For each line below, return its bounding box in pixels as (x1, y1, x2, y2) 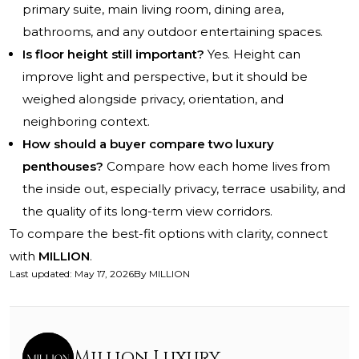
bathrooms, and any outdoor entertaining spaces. (22, 24, 323, 40)
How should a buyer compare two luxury (22, 136, 274, 152)
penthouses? (22, 159, 103, 175)
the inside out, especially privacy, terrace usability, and (22, 181, 345, 197)
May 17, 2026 (75, 268, 134, 280)
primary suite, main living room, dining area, (22, 2, 284, 18)
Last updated (10, 268, 70, 280)
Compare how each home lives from (103, 159, 330, 175)
